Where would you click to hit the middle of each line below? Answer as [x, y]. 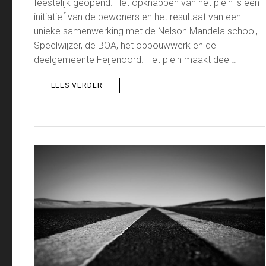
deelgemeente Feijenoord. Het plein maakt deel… [135, 60]
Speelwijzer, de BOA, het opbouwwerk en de [125, 46]
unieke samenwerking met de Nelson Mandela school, [146, 31]
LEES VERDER [77, 86]
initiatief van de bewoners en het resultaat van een [137, 17]
